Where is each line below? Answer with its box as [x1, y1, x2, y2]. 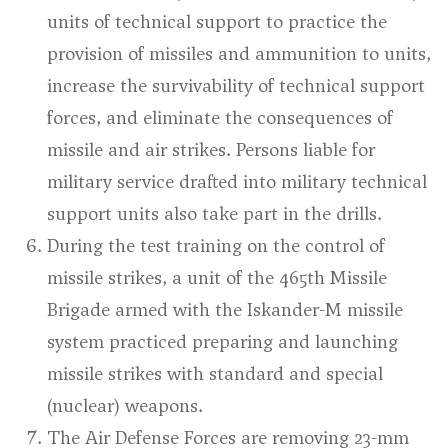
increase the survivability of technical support [47, 73, 425, 98]
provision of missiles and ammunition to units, [47, 41, 431, 66]
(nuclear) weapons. [47, 393, 203, 418]
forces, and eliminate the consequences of [47, 105, 393, 130]
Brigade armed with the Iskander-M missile [47, 297, 403, 322]
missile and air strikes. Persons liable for [47, 137, 375, 162]
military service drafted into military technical [47, 169, 427, 194]
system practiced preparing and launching [47, 329, 398, 354]
